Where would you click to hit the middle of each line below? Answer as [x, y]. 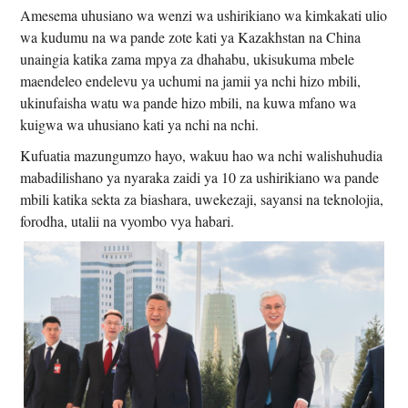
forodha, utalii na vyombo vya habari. [130, 220]
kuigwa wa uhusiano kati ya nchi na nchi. [140, 124]
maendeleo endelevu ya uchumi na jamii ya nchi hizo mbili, [191, 80]
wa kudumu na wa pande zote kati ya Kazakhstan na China [191, 36]
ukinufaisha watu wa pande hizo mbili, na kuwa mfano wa [189, 102]
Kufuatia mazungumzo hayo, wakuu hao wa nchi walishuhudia [202, 155]
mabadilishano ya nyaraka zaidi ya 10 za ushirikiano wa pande [200, 177]
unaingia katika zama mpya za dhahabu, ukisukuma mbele [188, 58]
